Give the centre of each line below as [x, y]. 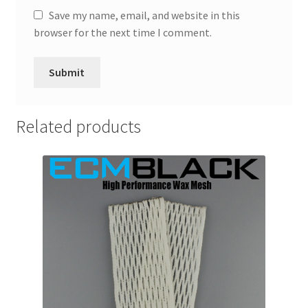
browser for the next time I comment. [122, 33]
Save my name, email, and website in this [144, 15]
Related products [78, 127]
